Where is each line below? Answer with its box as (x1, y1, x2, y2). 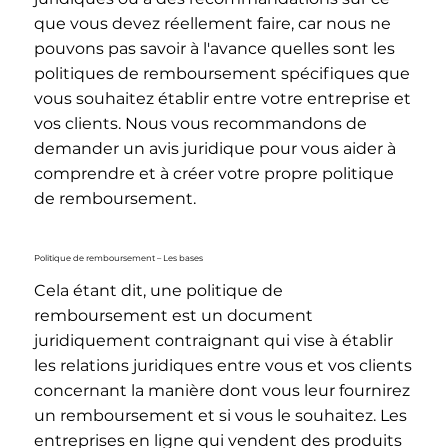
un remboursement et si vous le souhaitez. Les (33, 405, 407, 425)
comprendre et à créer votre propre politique (33, 164, 394, 184)
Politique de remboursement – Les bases (33, 253, 203, 264)
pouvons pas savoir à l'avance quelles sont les (33, 39, 395, 59)
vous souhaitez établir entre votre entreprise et (33, 89, 411, 109)
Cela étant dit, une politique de (33, 280, 283, 300)
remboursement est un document (33, 305, 313, 325)
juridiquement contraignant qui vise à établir (33, 330, 393, 350)
